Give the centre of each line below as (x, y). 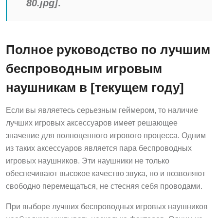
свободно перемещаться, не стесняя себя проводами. (104, 186)
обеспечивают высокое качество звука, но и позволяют (106, 173)
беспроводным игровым (84, 68)
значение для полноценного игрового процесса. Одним (106, 135)
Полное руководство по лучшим (108, 49)
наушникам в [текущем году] (95, 87)
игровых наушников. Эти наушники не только (88, 161)
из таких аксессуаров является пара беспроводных (99, 148)
